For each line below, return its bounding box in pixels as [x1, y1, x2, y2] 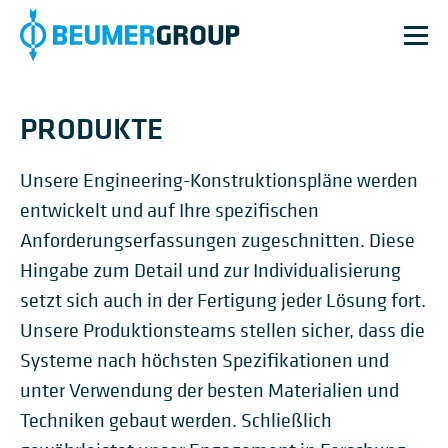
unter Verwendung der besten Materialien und [20, 378, 399, 403]
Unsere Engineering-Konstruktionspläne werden [20, 168, 418, 193]
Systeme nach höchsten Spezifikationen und [20, 348, 389, 373]
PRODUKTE [20, 108, 163, 148]
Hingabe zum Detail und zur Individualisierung [20, 258, 401, 283]
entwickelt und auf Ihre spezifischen [20, 198, 319, 223]
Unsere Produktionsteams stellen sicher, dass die [20, 318, 425, 343]
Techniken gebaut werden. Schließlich [20, 408, 332, 433]
